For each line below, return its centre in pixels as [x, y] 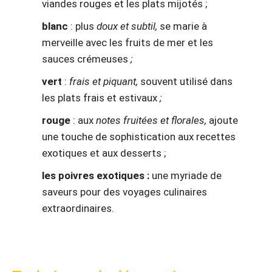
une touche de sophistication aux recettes [139, 137]
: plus [83, 26]
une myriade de [185, 176]
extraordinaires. [78, 209]
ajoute [223, 121]
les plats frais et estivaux [100, 98]
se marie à [183, 26]
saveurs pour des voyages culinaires [124, 192]
